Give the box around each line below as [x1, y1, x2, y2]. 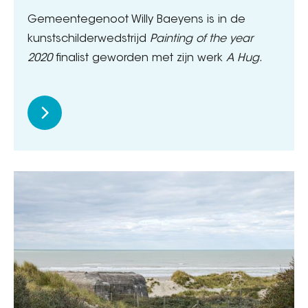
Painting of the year [150, 34, 253, 45]
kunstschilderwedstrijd [27, 34, 150, 45]
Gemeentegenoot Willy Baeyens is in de [27, 14, 245, 26]
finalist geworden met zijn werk [52, 53, 226, 65]
